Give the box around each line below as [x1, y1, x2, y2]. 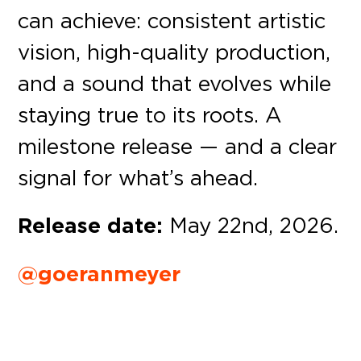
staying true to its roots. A [18, 101, 283, 127]
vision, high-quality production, [18, 38, 331, 64]
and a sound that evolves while [18, 69, 332, 96]
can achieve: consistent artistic [18, 6, 326, 33]
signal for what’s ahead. [18, 164, 259, 190]
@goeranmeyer [18, 259, 181, 288]
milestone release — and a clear [18, 132, 338, 159]
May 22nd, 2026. [163, 211, 339, 238]
